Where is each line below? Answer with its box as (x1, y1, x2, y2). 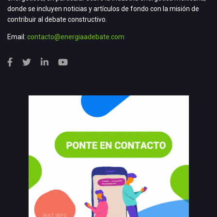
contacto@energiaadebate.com (27, 32, 124, 41)
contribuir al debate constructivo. (7, 15, 107, 23)
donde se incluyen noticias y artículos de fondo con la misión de (7, 4, 199, 13)
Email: (7, 32, 27, 41)
